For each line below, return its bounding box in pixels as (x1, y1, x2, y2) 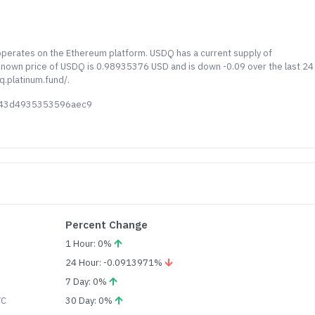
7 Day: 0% (65, 276, 110, 288)
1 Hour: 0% (65, 238, 115, 250)
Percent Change (65, 218, 148, 231)
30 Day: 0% (65, 295, 115, 307)
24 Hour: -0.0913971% (65, 257, 165, 269)
